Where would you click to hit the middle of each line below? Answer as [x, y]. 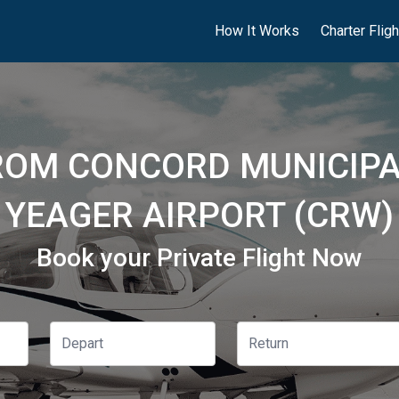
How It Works [257, 31]
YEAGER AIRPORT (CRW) [199, 216]
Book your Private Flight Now [199, 258]
